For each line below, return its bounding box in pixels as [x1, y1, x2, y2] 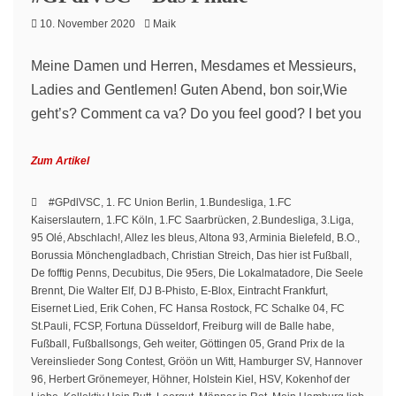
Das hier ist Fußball [256, 249, 349, 262]
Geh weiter [143, 338, 194, 350]
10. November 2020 [40, 18, 135, 30]
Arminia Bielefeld [249, 232, 331, 244]
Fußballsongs [72, 338, 138, 350]
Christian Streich [171, 249, 251, 262]
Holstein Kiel [193, 373, 254, 385]
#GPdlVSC [49, 196, 101, 209]
